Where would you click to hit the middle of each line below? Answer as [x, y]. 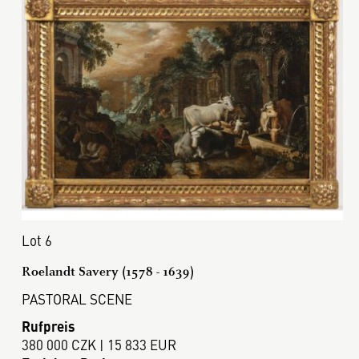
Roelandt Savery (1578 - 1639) [107, 271]
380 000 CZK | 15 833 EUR [99, 344]
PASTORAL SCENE [77, 298]
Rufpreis [48, 326]
